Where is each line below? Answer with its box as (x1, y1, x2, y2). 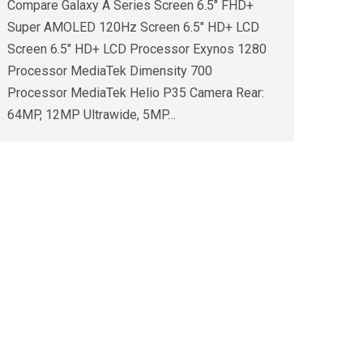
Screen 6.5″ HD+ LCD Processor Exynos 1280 (7, 41, 267, 58)
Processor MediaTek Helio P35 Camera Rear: (7, 85, 264, 101)
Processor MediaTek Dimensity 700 (7, 63, 212, 79)
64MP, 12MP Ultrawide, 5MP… (7, 107, 176, 123)
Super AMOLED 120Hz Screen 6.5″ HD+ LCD (7, 19, 259, 36)
